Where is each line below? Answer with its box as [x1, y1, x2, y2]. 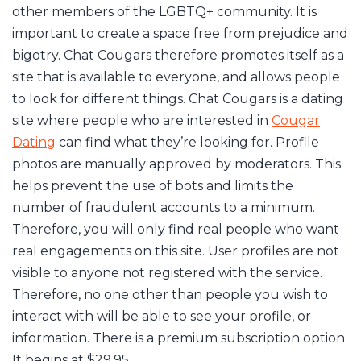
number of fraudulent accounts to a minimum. [12, 200, 315, 215]
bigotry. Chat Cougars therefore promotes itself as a [12, 48, 344, 63]
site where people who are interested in [12, 113, 272, 128]
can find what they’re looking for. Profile [56, 135, 319, 150]
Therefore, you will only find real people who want [12, 222, 339, 237]
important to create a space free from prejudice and [12, 26, 348, 41]
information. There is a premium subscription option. [12, 330, 347, 346]
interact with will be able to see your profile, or [12, 309, 311, 324]
